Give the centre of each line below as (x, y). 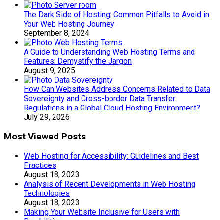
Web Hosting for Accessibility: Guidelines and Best (111, 156)
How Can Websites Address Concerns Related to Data (117, 89)
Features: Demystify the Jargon (78, 61)
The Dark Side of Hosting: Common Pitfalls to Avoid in (116, 15)
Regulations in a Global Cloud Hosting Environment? (112, 108)
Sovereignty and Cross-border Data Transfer (99, 99)
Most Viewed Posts (45, 136)
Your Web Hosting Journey (69, 24)
